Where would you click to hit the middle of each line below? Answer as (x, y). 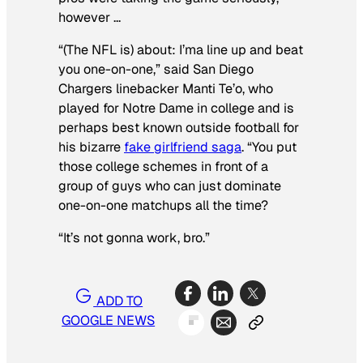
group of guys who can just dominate (170, 186)
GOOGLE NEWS (109, 320)
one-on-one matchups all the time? (163, 205)
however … (90, 17)
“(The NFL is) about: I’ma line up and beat (181, 49)
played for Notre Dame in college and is (176, 108)
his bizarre (91, 147)
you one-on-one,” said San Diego (156, 69)
